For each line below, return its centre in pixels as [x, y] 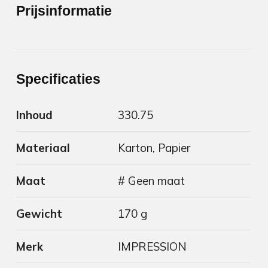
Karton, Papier [154, 148]
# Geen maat [152, 181]
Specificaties [59, 79]
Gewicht [39, 214]
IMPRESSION [153, 247]
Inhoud [35, 115]
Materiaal [43, 148]
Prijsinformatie [64, 11]
